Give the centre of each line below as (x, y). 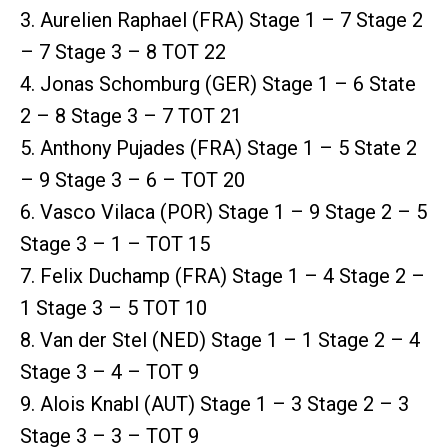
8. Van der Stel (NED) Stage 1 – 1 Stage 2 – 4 (220, 339)
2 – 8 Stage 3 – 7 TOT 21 (131, 115)
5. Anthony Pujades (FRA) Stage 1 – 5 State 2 (218, 147)
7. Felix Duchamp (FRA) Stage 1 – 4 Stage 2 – (222, 275)
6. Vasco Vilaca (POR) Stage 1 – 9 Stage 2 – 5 (223, 211)
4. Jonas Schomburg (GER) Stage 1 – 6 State (218, 83)
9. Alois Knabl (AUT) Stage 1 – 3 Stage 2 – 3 (214, 403)
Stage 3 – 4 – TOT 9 (109, 371)
